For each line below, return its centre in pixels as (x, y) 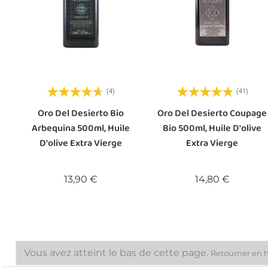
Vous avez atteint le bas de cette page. (117, 252)
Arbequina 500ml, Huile (80, 128)
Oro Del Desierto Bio (80, 113)
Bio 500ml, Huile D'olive (212, 128)
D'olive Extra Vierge (80, 143)
